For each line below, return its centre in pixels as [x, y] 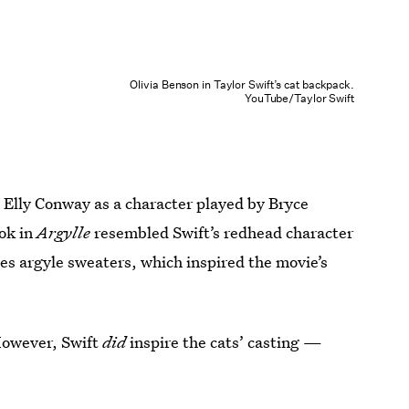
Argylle [64, 232]
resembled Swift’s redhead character [222, 232]
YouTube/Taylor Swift [299, 98]
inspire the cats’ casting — [226, 341]
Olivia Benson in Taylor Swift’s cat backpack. [242, 84]
